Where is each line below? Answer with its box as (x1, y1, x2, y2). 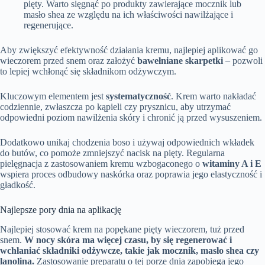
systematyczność (106, 91, 171, 102)
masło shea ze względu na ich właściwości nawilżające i (24, 9, 233, 20)
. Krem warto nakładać (171, 91, 256, 102)
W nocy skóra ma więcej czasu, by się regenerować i (24, 234, 232, 245)
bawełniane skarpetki (137, 56, 223, 66)
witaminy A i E (202, 159, 261, 169)
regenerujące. (24, 20, 73, 31)
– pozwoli (223, 56, 263, 66)
